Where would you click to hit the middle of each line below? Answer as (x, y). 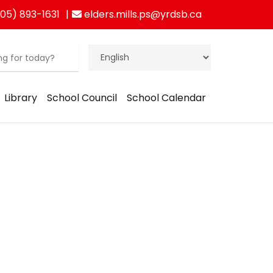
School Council (82, 98)
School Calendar (166, 98)
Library (21, 98)
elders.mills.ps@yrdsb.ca (142, 14)
